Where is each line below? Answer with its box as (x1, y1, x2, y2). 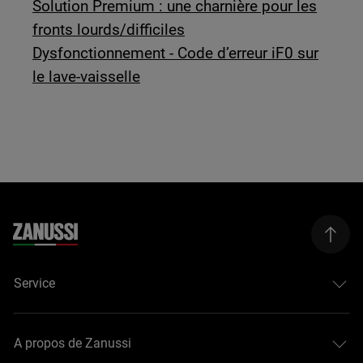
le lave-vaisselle (32, 66, 141, 86)
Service (14, 275, 56, 292)
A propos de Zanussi (14, 335, 132, 352)
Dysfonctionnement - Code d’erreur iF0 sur (32, 43, 319, 62)
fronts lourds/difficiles (32, 19, 186, 39)
